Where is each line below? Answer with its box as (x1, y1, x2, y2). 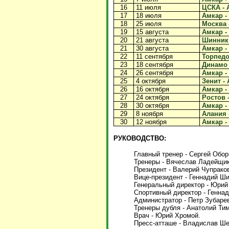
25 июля (134, 20, 162, 28)
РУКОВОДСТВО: (113, 134, 166, 142)
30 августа (134, 44, 169, 52)
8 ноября (134, 110, 163, 118)
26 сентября (134, 69, 173, 77)
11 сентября (134, 53, 173, 60)
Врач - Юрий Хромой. (134, 212, 200, 219)
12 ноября (134, 118, 167, 126)
